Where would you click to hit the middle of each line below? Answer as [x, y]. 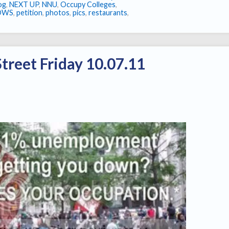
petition [29, 13]
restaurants [108, 13]
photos [58, 13]
